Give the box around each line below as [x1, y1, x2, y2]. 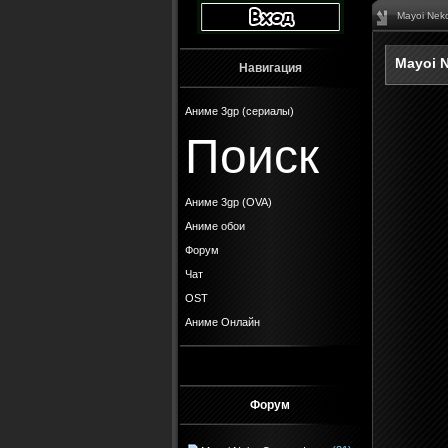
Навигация [238, 61, 302, 75]
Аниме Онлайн [185, 316, 260, 328]
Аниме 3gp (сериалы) [185, 105, 294, 117]
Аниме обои [185, 220, 245, 232]
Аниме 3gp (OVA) [185, 196, 272, 208]
